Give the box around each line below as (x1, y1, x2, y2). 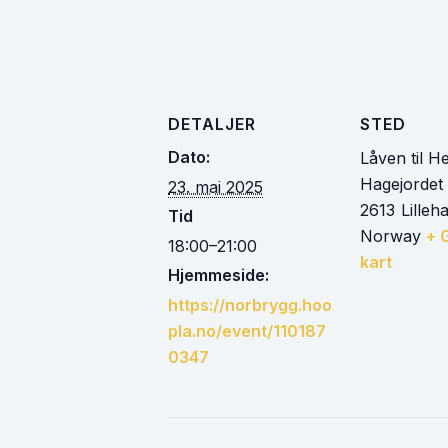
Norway (360, 226, 421, 246)
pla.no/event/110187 (168, 321, 326, 341)
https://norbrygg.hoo (168, 295, 332, 315)
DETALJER (168, 114, 256, 134)
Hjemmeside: (168, 265, 269, 285)
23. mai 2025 (168, 177, 263, 197)
